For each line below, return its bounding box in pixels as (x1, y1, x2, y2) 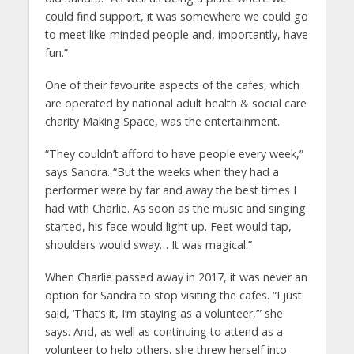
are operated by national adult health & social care (44, 95, 307, 111)
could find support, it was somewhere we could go (44, 8, 308, 24)
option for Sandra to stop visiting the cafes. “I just (44, 287, 302, 303)
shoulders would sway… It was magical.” (44, 236, 252, 252)
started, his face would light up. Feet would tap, (44, 218, 292, 234)
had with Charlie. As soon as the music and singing (44, 200, 306, 216)
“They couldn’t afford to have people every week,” (44, 145, 303, 161)
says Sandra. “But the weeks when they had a (44, 164, 279, 179)
